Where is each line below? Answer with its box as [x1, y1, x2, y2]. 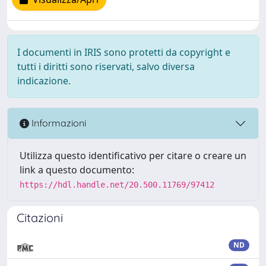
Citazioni [17, 210, 63, 225]
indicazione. [17, 74, 71, 87]
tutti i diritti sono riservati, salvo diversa [17, 59, 195, 73]
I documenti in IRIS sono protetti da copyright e [17, 45, 230, 59]
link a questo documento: [20, 163, 134, 176]
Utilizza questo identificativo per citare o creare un [20, 148, 246, 162]
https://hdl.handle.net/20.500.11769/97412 [20, 179, 214, 189]
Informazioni [29, 117, 86, 129]
